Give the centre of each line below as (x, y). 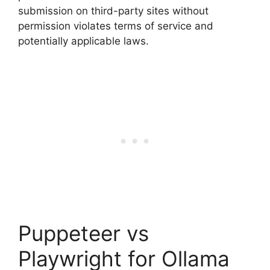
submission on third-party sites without (113, 11)
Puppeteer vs (83, 233)
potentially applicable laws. (83, 41)
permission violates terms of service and (116, 26)
